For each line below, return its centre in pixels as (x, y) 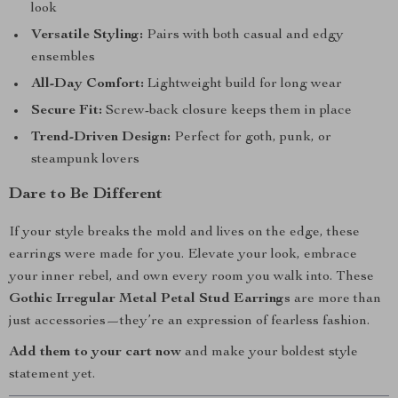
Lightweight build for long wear (243, 84)
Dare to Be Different (86, 195)
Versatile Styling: (87, 36)
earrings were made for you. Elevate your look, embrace (183, 255)
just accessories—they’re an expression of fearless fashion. (189, 322)
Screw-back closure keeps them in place (227, 111)
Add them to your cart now (95, 353)
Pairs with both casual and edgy (243, 36)
